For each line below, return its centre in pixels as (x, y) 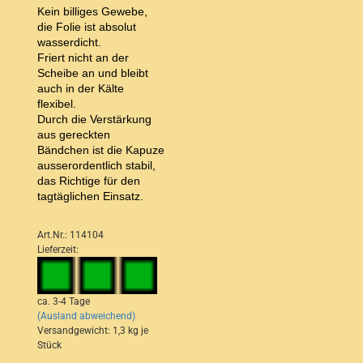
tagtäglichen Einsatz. (90, 196)
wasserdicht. (69, 43)
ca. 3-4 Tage (64, 301)
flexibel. (57, 104)
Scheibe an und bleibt (93, 73)
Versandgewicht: (75, 330)
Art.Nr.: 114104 (70, 235)
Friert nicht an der (83, 58)
